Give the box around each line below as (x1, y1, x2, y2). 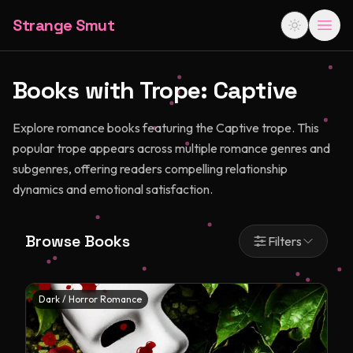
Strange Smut (13, 15, 114, 35)
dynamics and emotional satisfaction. (13, 181, 213, 197)
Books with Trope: (13, 75, 214, 106)
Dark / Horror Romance (39, 293, 142, 305)
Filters (268, 233, 302, 249)
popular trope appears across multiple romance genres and (13, 140, 330, 156)
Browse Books (25, 231, 130, 251)
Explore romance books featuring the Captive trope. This (13, 120, 319, 136)
